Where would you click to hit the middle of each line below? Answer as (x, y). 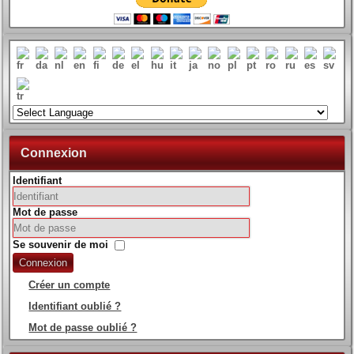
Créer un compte (70, 285)
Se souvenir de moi (61, 245)
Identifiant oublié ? (75, 307)
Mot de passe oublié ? (83, 328)
